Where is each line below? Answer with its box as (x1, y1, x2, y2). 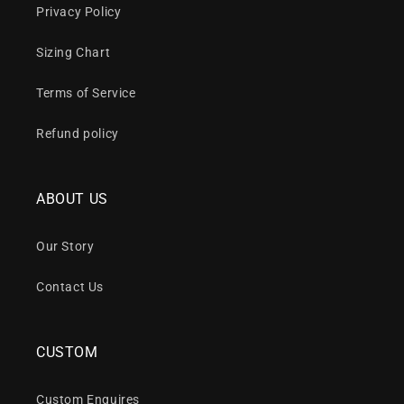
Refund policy (36, 126, 119, 142)
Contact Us (36, 280, 104, 295)
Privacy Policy (36, 5, 122, 20)
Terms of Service (36, 86, 136, 101)
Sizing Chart (36, 45, 111, 60)
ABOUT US (36, 190, 108, 208)
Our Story (36, 239, 95, 254)
